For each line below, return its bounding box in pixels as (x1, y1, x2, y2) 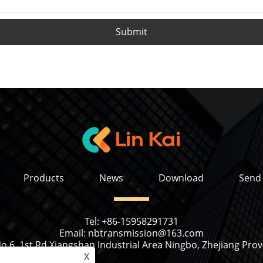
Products (23, 171, 64, 184)
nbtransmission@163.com (88, 226, 204, 240)
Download (158, 171, 204, 184)
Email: (59, 226, 88, 240)
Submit (116, 25, 147, 38)
